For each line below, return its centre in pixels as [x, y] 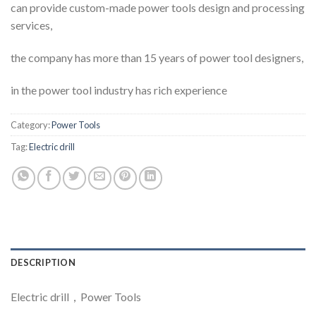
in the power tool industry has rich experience [119, 90]
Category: [31, 124]
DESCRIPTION [43, 262]
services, [31, 25]
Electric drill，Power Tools [76, 296]
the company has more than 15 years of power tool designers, [157, 58]
